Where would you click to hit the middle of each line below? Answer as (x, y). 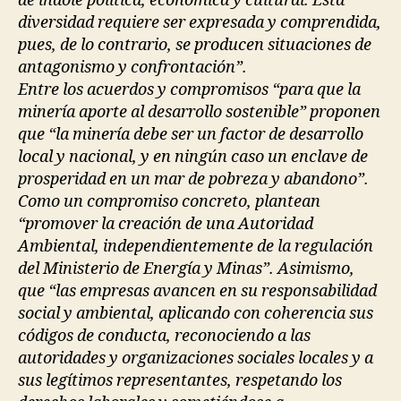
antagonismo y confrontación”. (132, 68)
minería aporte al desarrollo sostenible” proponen (199, 112)
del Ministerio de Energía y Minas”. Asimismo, (186, 269)
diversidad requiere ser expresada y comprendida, (200, 23)
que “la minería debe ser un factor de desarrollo (191, 135)
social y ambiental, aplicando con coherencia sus (196, 314)
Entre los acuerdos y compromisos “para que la (189, 90)
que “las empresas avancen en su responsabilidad (197, 291)
